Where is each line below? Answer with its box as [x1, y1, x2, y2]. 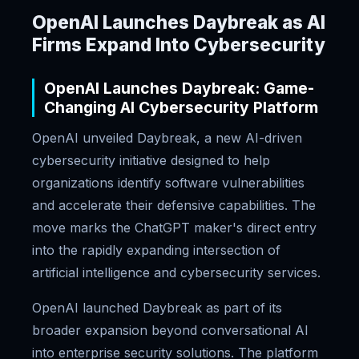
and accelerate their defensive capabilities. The [32, 197, 316, 213]
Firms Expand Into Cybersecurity [32, 34, 325, 55]
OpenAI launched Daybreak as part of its [32, 300, 282, 316]
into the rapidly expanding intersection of [32, 242, 280, 258]
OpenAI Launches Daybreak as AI [32, 11, 325, 33]
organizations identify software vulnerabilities [32, 175, 305, 191]
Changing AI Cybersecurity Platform [44, 98, 318, 117]
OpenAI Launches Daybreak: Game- [44, 79, 314, 98]
